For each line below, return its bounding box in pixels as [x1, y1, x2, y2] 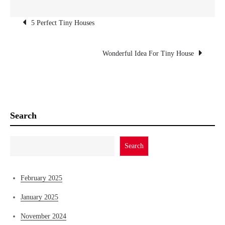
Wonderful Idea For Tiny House [102, 50, 194, 57]
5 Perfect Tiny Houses [31, 19, 94, 27]
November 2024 [21, 212, 66, 220]
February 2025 [21, 174, 62, 182]
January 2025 [21, 193, 58, 201]
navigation [22, 35, 117, 59]
